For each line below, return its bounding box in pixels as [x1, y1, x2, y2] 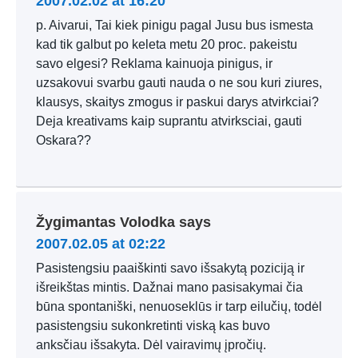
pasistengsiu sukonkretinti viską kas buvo [36, 319, 270, 332]
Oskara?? [36, 133, 91, 147]
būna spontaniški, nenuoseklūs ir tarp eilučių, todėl [36, 300, 322, 313]
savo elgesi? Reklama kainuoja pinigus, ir [36, 57, 272, 70]
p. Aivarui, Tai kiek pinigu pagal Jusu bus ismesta [36, 18, 313, 32]
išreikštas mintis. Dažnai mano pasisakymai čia [36, 280, 303, 294]
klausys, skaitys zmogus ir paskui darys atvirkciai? [36, 95, 319, 109]
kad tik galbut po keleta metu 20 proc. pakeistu [36, 38, 297, 51]
